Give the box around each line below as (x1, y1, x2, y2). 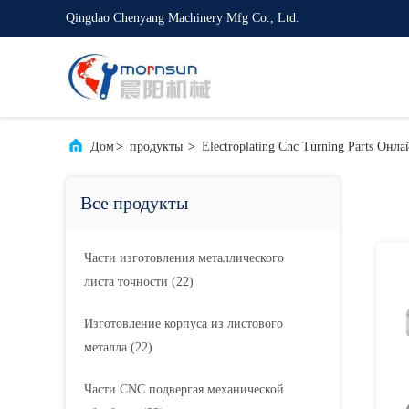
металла (84, 341, 127, 354)
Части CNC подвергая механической (84, 383, 284, 396)
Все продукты (80, 193, 188, 213)
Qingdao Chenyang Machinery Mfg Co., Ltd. (66, 11, 299, 25)
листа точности (84, 275, 168, 288)
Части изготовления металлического (84, 251, 284, 265)
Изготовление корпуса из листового (84, 317, 283, 330)
